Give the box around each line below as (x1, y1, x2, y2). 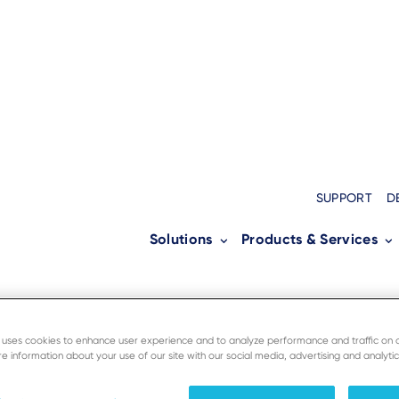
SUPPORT (315, 191, 373, 205)
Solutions (149, 231, 213, 248)
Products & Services (240, 231, 378, 248)
